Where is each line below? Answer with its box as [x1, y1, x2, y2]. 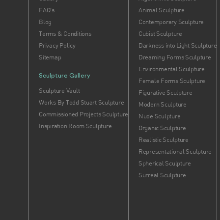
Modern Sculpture [138, 100, 187, 108]
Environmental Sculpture [138, 65, 205, 73]
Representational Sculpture [138, 147, 212, 155]
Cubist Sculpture [138, 29, 182, 37]
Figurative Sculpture [138, 88, 192, 96]
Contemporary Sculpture [138, 18, 204, 26]
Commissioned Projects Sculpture [39, 110, 128, 118]
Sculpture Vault [39, 86, 80, 94]
